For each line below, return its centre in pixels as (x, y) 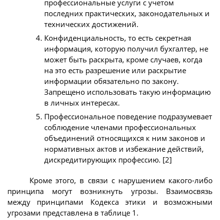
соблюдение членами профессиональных (120, 127)
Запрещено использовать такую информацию (127, 92)
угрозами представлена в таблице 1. (73, 212)
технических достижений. (91, 24)
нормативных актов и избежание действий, (124, 149)
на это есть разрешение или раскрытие (115, 70)
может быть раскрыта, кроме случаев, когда (123, 60)
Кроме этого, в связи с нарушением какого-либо (121, 180)
